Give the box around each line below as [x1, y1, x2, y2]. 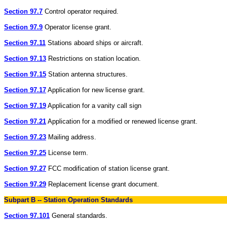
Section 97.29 [4, 180, 46, 188]
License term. [46, 149, 88, 157]
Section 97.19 [4, 102, 46, 109]
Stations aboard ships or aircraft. [46, 39, 143, 47]
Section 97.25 [4, 149, 46, 157]
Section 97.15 [4, 70, 46, 78]
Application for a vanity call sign [46, 102, 141, 109]
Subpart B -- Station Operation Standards [4, 196, 133, 204]
